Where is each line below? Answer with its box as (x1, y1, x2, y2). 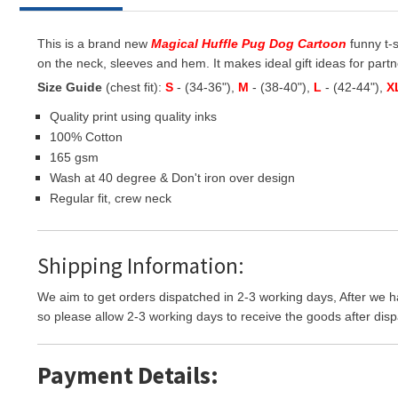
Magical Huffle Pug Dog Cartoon (151, 36, 346, 51)
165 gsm (50, 150, 99, 164)
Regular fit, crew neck (50, 191, 171, 205)
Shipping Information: (37, 251, 244, 280)
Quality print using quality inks (50, 109, 217, 123)
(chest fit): (102, 80, 165, 94)
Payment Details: (37, 360, 219, 390)
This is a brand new (37, 36, 151, 51)
